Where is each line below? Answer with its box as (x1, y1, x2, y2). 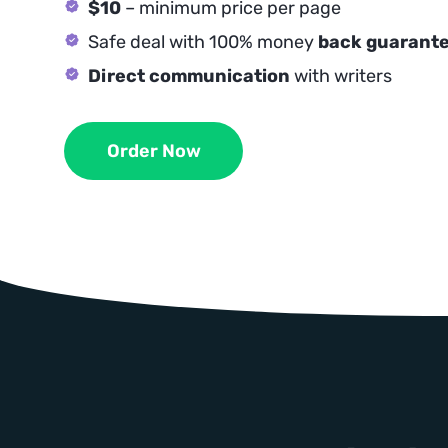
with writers (290, 65, 392, 87)
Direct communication (88, 65, 290, 87)
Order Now (106, 140, 201, 162)
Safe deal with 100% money (88, 31, 318, 53)
